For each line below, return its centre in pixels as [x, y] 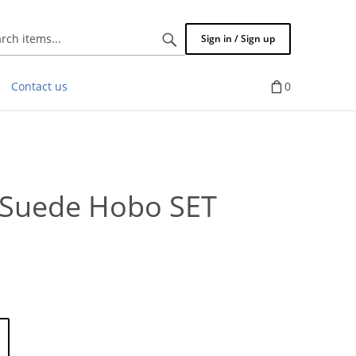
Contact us [39, 86]
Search [157, 38]
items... [158, 54]
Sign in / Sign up [238, 39]
